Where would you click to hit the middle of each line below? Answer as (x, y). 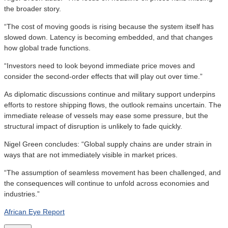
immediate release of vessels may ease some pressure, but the (106, 115)
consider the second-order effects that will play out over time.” (103, 76)
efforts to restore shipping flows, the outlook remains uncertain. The (113, 105)
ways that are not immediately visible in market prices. (91, 154)
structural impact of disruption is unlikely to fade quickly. (93, 126)
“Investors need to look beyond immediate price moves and (99, 65)
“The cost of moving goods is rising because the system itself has (109, 26)
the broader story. (33, 8)
